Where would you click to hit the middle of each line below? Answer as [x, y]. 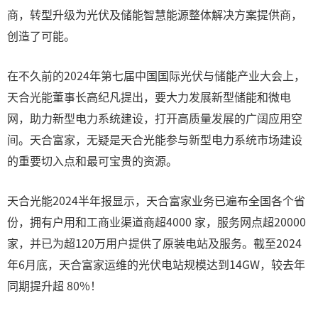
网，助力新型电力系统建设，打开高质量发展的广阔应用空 [155, 118]
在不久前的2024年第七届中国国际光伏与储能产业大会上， [156, 75]
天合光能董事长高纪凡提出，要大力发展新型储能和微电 [149, 97]
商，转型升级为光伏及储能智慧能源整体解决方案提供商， [155, 14]
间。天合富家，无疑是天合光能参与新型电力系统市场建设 [155, 139]
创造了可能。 [41, 35]
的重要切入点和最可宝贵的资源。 [92, 160]
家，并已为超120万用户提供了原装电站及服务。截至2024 [154, 243]
